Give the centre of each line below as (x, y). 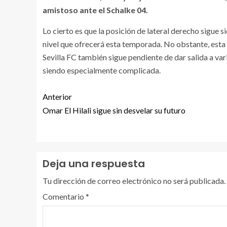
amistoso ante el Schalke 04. (95, 10)
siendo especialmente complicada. (102, 70)
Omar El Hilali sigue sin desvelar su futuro (114, 110)
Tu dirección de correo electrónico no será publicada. (134, 181)
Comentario (64, 196)
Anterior (57, 97)
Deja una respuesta (94, 164)
